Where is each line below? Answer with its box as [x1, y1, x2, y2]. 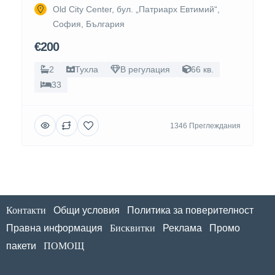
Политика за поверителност [127, 205, 254, 215]
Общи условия [53, 205, 120, 215]
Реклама [163, 223, 202, 233]
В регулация [120, 64, 170, 74]
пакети [6, 241, 36, 251]
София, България [53, 19, 125, 29]
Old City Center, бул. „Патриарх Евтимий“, [53, 4, 220, 14]
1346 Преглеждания [170, 121, 241, 130]
